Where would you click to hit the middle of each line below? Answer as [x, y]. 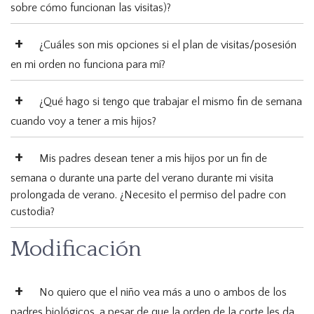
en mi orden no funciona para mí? [88, 65]
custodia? [33, 212]
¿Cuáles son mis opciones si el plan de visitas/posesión [168, 45]
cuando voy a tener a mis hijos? [83, 122]
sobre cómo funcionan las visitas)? [91, 8]
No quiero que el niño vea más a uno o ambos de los [163, 293]
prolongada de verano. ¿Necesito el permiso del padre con [148, 195]
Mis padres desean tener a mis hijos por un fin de [153, 159]
